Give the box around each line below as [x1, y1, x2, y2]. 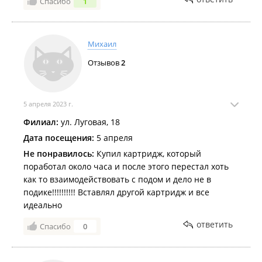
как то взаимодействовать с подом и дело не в [23, 174, 211, 185]
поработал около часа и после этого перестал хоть [23, 161, 229, 172]
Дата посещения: [23, 132, 94, 143]
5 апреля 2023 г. [23, 99, 73, 108]
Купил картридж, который [94, 148, 201, 159]
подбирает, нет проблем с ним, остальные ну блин [23, 6, 229, 18]
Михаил [88, 39, 116, 49]
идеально [23, 199, 62, 211]
